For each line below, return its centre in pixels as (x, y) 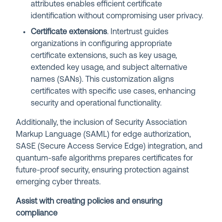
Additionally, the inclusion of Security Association (102, 123)
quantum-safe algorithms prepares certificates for (105, 158)
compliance (37, 213)
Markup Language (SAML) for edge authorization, (104, 135)
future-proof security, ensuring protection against (103, 170)
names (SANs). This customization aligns (103, 80)
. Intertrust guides (138, 32)
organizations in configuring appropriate (102, 44)
